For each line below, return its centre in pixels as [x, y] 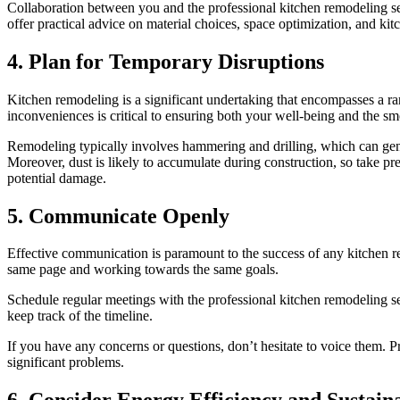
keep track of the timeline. [80, 316]
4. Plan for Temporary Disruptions [166, 61]
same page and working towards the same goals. [143, 270]
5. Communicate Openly [118, 216]
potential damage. [57, 178]
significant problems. [66, 362]
